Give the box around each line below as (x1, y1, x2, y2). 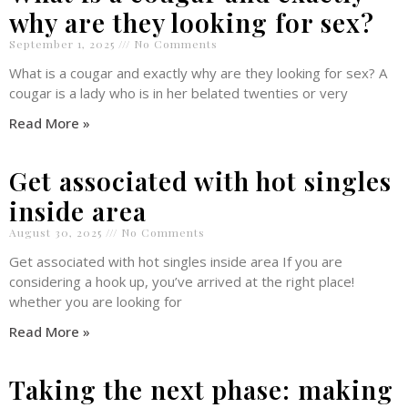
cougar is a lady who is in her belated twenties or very (9, 84, 348, 103)
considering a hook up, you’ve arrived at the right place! (9, 272, 354, 291)
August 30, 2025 (9, 225, 106, 240)
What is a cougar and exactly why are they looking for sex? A (9, 64, 387, 83)
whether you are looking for (9, 292, 182, 311)
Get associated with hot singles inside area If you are (9, 252, 342, 271)
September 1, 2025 (9, 36, 118, 52)
